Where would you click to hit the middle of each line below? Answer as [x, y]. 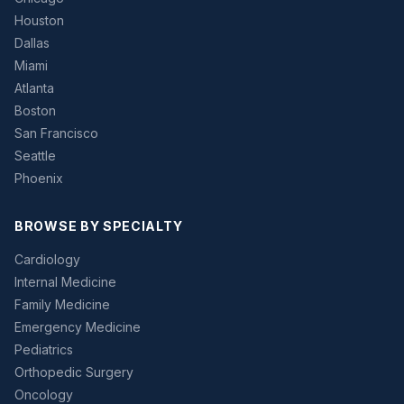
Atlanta [34, 88]
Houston [39, 21]
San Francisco [56, 133]
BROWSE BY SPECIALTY [99, 226]
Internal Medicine [65, 282]
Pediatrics [44, 350]
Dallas [32, 43]
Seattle [35, 156]
